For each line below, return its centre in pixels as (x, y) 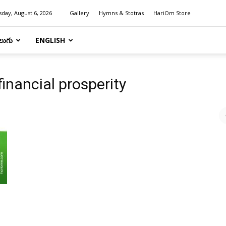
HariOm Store (172, 13)
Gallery (79, 13)
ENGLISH (50, 40)
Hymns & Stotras (121, 13)
